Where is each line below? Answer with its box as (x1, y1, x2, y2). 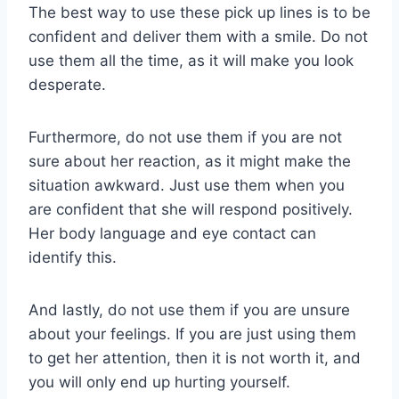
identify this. (28, 248, 117, 266)
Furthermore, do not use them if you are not (28, 127, 342, 146)
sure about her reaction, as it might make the (28, 151, 351, 170)
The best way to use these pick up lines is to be (28, 3, 370, 21)
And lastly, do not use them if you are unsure (28, 300, 350, 319)
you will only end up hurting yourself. (28, 372, 290, 391)
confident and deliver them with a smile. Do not (28, 27, 368, 45)
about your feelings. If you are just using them (28, 324, 356, 343)
